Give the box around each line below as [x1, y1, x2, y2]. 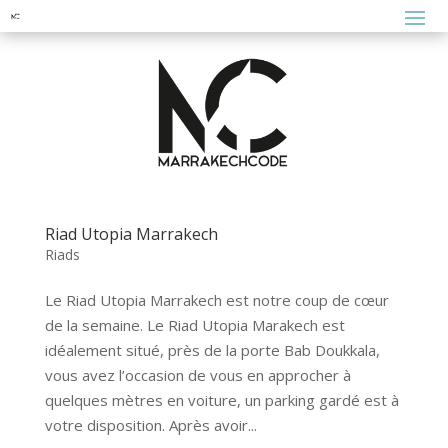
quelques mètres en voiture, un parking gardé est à [44, 390, 399, 411]
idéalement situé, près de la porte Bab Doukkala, [44, 340, 380, 361]
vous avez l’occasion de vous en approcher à [44, 365, 351, 386]
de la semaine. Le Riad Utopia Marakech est [44, 315, 345, 336]
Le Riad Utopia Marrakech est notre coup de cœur [44, 290, 389, 311]
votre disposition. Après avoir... [44, 415, 257, 436]
